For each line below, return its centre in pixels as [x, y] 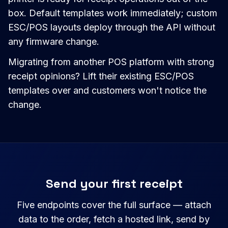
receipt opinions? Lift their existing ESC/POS [101, 76]
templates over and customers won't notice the [107, 91]
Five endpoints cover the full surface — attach [114, 205]
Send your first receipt [114, 184]
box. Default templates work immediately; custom [113, 13]
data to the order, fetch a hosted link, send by [114, 219]
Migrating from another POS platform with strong [111, 62]
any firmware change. [54, 42]
